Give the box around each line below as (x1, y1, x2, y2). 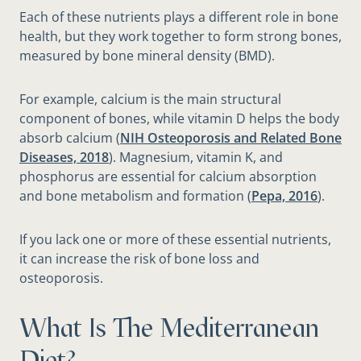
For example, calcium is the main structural (19, 90, 281, 109)
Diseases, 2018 (19, 148, 109, 167)
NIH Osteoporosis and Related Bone (120, 129, 342, 147)
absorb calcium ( (19, 129, 120, 147)
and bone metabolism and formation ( (19, 187, 251, 205)
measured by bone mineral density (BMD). (19, 47, 275, 65)
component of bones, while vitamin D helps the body (19, 110, 339, 128)
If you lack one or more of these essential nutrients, (19, 230, 331, 249)
